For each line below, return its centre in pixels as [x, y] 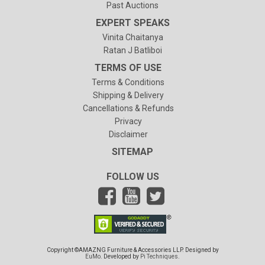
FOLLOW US [132, 176]
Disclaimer [128, 134]
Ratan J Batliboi [132, 50]
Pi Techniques [159, 256]
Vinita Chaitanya [132, 37]
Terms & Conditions [128, 82]
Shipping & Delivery [128, 95]
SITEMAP [132, 151]
